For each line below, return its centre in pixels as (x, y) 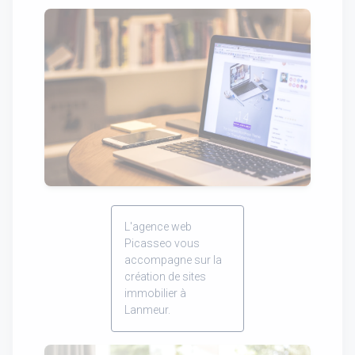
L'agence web (158, 226)
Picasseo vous (162, 243)
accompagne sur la (173, 260)
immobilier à (155, 293)
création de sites (165, 276)
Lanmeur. (147, 309)
